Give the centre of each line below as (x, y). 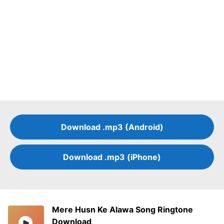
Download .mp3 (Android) (112, 127)
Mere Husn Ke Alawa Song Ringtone (122, 210)
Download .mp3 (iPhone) (112, 157)
